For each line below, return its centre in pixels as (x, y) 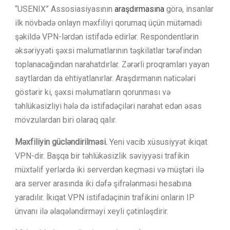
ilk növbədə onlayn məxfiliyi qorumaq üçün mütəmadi (108, 23)
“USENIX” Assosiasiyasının (65, 9)
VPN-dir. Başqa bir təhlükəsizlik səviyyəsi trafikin (102, 156)
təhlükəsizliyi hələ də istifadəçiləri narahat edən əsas (108, 106)
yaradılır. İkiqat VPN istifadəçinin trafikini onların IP (105, 197)
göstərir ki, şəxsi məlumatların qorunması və (93, 92)
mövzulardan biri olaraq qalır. (66, 120)
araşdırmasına (139, 9)
